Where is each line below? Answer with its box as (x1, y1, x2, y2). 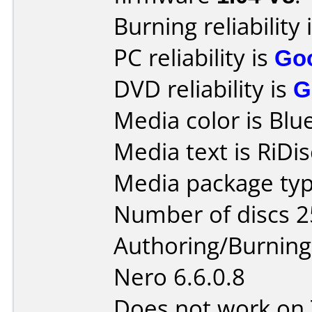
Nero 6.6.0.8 (114, 261, 245, 292)
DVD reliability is (114, 73, 293, 104)
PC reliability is (114, 42, 274, 73)
